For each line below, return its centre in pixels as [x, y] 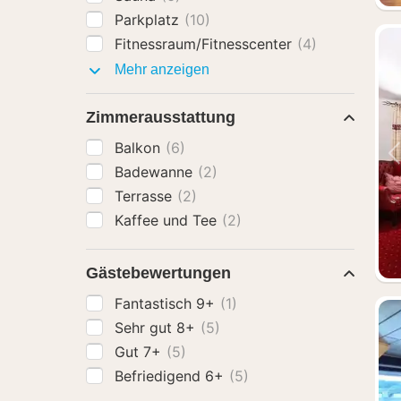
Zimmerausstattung [161, 117]
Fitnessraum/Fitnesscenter [205, 44]
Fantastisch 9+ [167, 303]
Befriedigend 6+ [171, 376]
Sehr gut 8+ [157, 328]
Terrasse [145, 196]
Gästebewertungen [158, 273]
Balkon [140, 148]
